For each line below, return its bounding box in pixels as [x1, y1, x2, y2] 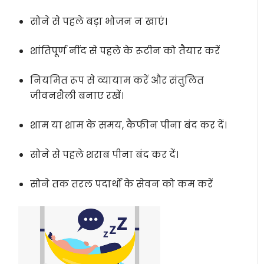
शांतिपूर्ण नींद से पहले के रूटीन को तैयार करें [30, 44, 220, 58]
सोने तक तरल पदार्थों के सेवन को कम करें [30, 177, 213, 191]
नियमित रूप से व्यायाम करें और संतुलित [30, 73, 204, 87]
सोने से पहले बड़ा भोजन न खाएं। [30, 14, 168, 28]
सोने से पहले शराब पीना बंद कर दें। [30, 147, 179, 161]
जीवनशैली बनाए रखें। [30, 88, 124, 103]
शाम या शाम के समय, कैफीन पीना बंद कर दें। [30, 118, 227, 132]
